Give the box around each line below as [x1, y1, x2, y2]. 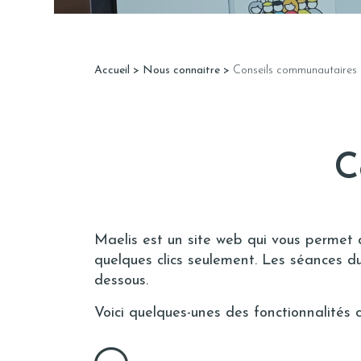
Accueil [94, 64, 130, 77]
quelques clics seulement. [94, 253, 257, 268]
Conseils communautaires [233, 64, 357, 77]
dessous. [94, 273, 148, 288]
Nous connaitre [143, 64, 220, 77]
